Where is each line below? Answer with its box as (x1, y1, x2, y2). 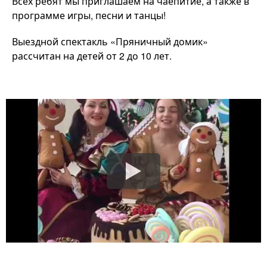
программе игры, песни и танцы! (12, 8, 166, 22)
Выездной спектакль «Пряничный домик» (12, 34, 208, 48)
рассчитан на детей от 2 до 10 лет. (12, 48, 172, 63)
